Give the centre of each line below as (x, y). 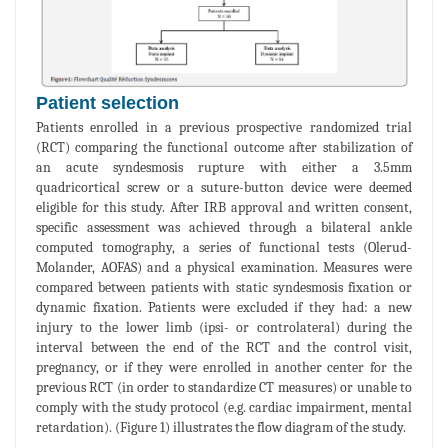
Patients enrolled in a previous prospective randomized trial (224, 127)
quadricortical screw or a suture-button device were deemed (224, 187)
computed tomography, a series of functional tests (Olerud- (224, 247)
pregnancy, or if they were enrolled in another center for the (224, 367)
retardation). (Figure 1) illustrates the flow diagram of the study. (221, 427)
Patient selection (107, 102)
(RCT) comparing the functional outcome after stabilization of (224, 147)
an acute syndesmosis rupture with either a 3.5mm (224, 167)
